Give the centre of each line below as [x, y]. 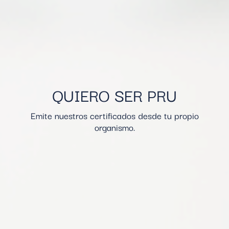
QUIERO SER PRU [114, 95]
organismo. [114, 127]
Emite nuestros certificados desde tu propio [114, 116]
